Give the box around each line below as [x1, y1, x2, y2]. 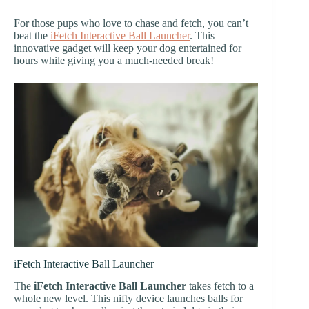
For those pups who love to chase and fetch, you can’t [14, 17, 248, 30]
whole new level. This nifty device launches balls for [14, 292, 243, 305]
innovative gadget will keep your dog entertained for [14, 42, 241, 54]
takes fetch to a [186, 280, 254, 292]
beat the [14, 30, 50, 42]
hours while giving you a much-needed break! [14, 54, 214, 67]
